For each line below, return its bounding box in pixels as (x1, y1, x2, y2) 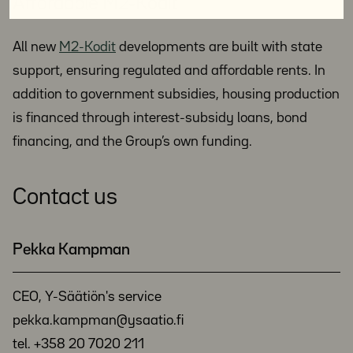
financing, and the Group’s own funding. (13, 136, 252, 148)
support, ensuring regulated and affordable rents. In (13, 65, 325, 77)
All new (13, 41, 59, 54)
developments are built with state (116, 41, 322, 54)
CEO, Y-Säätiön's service (13, 291, 162, 303)
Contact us (13, 188, 117, 208)
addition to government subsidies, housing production (13, 88, 340, 101)
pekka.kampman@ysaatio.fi (13, 314, 184, 327)
